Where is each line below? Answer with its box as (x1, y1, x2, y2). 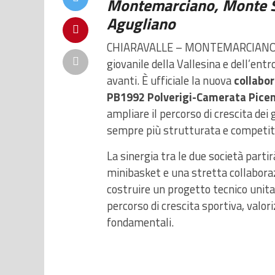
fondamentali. (107, 214, 174, 231)
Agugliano (107, 12, 176, 36)
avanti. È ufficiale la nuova (107, 72, 234, 89)
